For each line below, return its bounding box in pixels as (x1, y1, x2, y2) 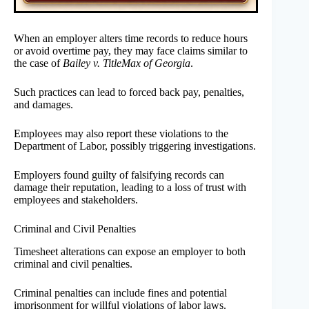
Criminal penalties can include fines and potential (14, 286, 227, 299)
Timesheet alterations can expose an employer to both (14, 245, 246, 257)
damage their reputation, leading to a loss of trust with (14, 181, 246, 193)
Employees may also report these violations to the (14, 127, 228, 139)
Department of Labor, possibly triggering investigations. (14, 139, 256, 152)
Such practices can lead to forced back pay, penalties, (14, 86, 244, 98)
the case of (14, 57, 63, 69)
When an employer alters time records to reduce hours (14, 32, 248, 44)
